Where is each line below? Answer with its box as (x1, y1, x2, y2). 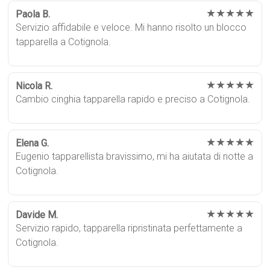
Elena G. (16, 137, 49, 149)
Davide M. (16, 209, 58, 221)
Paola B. (16, 8, 51, 20)
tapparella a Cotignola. (16, 36, 111, 48)
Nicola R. (16, 80, 53, 92)
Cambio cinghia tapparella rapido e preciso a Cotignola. (16, 93, 251, 105)
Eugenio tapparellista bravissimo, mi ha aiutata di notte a (16, 150, 254, 162)
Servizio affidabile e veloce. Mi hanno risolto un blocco (16, 21, 247, 33)
